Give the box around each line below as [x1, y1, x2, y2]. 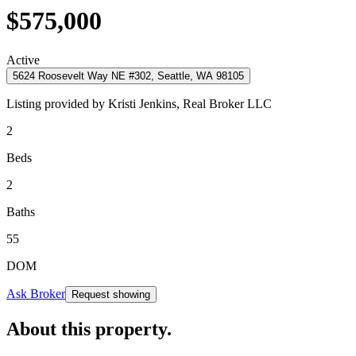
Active [6, 52, 40, 67]
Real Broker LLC [183, 96, 272, 110]
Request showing [72, 288, 150, 300]
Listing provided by [6, 96, 108, 110]
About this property [6, 318, 167, 339]
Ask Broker [6, 286, 65, 300]
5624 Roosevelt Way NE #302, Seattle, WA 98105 [13, 69, 244, 82]
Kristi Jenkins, [108, 96, 183, 110]
